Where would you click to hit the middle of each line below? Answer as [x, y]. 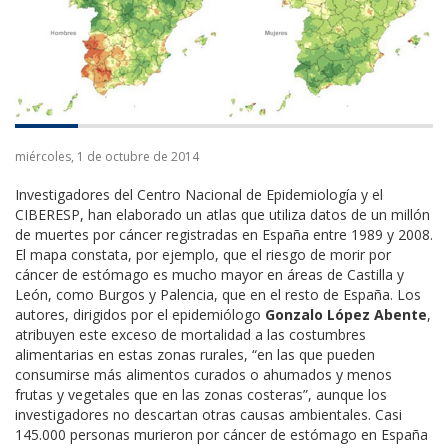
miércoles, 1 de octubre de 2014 [107, 156]
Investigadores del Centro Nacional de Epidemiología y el [199, 194]
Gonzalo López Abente [346, 314]
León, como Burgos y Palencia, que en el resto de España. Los [218, 294]
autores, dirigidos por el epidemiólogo [140, 314]
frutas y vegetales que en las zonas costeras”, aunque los [201, 394]
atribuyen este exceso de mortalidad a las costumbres [190, 334]
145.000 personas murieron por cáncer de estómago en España [221, 434]
